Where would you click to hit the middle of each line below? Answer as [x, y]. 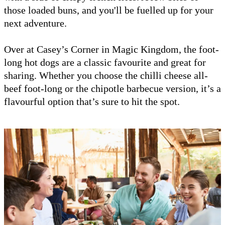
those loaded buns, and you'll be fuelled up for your [109, 10]
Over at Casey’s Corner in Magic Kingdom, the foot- [111, 49]
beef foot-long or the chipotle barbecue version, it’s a [113, 88]
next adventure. [35, 23]
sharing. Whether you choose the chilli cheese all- [106, 75]
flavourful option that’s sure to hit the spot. [92, 101]
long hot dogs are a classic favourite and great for [105, 62]
